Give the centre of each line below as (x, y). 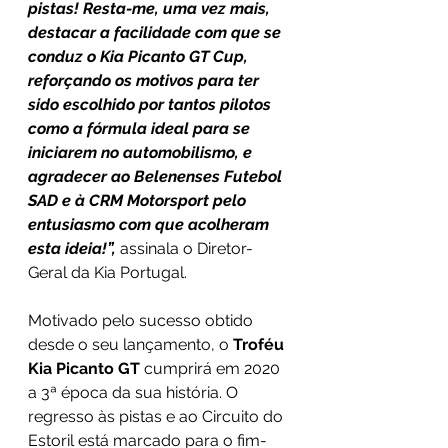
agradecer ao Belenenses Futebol (157, 176)
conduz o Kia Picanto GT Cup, (140, 56)
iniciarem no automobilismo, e (142, 152)
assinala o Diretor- (186, 248)
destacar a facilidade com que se (156, 32)
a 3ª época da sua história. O (135, 392)
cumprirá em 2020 (214, 368)
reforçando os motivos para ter (145, 80)
